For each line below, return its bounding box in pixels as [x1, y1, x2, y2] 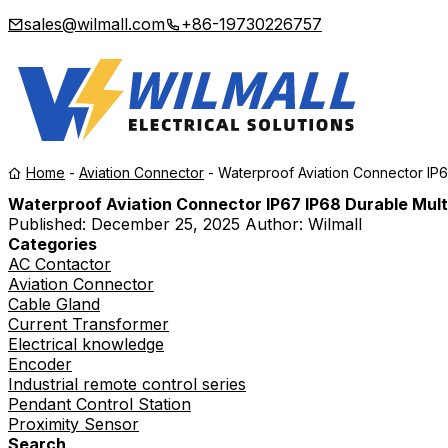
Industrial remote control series [8, 374, 246, 395]
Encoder [8, 354, 72, 375]
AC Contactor [8, 254, 111, 275]
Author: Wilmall [245, 214, 362, 235]
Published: [8, 214, 91, 235]
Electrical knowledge [8, 334, 164, 355]
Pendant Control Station [8, 394, 191, 415]
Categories [8, 234, 97, 255]
